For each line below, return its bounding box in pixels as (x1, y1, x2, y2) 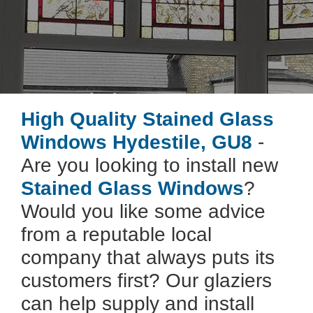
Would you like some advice (21, 201, 265, 222)
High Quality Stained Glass (21, 108, 274, 130)
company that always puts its (21, 247, 275, 268)
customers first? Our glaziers (21, 270, 272, 291)
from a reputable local (21, 224, 212, 245)
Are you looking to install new (21, 154, 278, 176)
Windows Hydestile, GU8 (21, 131, 252, 153)
